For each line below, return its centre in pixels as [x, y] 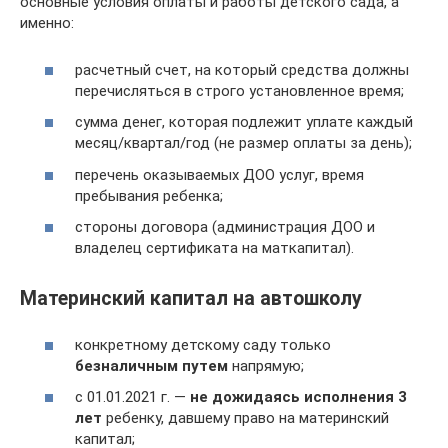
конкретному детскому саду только [203, 344]
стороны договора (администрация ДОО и [225, 227]
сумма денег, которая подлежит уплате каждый [244, 122]
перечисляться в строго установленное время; [239, 90]
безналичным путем [151, 365]
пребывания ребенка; [149, 195]
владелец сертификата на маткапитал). [214, 248]
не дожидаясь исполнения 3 [298, 397]
